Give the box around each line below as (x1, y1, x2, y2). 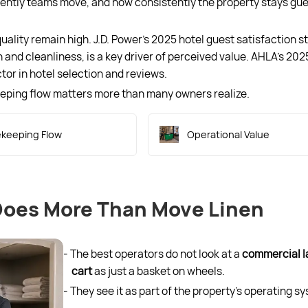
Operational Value (186, 127, 269, 141)
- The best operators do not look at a (63, 246, 242, 261)
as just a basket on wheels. (91, 263, 225, 278)
